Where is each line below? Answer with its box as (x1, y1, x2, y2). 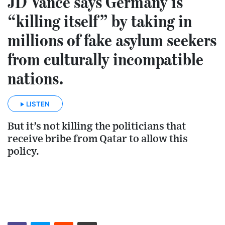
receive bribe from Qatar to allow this (8, 133, 188, 144)
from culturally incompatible (8, 48, 203, 70)
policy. (8, 146, 39, 157)
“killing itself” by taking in (8, 10, 192, 32)
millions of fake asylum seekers (8, 29, 216, 51)
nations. (8, 67, 64, 89)
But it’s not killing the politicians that (8, 121, 186, 132)
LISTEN (26, 99, 50, 108)
